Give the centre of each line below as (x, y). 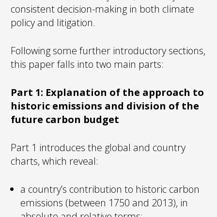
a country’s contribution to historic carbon (110, 189)
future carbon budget (65, 119)
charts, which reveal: (55, 161)
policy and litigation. (53, 22)
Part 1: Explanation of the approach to (108, 92)
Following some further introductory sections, (108, 50)
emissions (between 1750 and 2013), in (104, 202)
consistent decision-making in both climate (103, 9)
